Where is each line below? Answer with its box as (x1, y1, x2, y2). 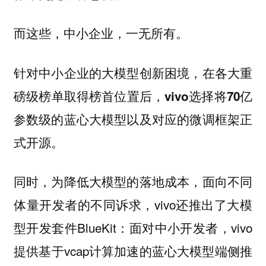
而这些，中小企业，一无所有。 (13, 24, 188, 42)
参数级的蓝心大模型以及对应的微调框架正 (13, 110, 253, 128)
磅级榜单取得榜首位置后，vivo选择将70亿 (13, 87, 253, 104)
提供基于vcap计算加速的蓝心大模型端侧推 (13, 242, 253, 260)
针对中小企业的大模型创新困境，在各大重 (13, 64, 253, 81)
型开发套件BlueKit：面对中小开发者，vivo (13, 218, 253, 237)
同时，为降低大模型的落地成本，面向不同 (13, 172, 253, 191)
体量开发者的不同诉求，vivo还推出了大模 (13, 195, 253, 214)
